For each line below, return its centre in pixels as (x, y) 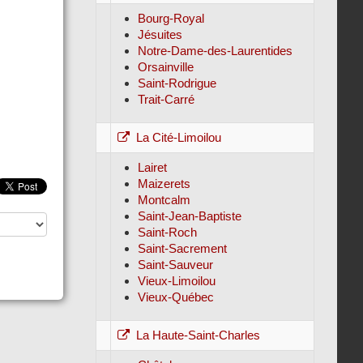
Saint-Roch (167, 232)
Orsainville (165, 67)
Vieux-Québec (175, 297)
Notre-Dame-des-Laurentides (215, 51)
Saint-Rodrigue (177, 83)
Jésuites (160, 34)
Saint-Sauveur (175, 265)
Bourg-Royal (171, 18)
